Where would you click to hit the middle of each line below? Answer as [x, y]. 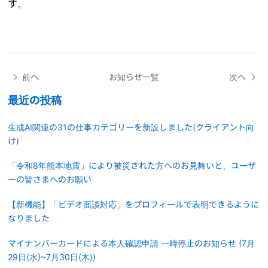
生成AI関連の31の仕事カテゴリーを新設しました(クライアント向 [131, 127]
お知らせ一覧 [134, 77]
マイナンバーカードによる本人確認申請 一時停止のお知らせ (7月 [132, 243]
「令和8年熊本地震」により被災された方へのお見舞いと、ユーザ [132, 166]
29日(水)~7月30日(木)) [52, 257]
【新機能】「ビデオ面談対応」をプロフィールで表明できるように [134, 204]
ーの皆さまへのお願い [50, 179]
